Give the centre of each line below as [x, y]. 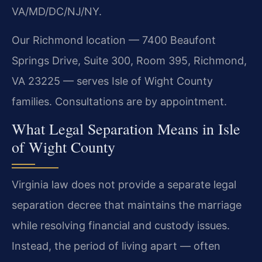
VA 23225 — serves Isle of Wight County [112, 81]
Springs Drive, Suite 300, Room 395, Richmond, [129, 60]
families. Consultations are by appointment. [119, 101]
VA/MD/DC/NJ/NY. [57, 11]
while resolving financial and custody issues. [121, 226]
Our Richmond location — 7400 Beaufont [114, 40]
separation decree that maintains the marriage [127, 205]
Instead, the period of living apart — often [116, 246]
